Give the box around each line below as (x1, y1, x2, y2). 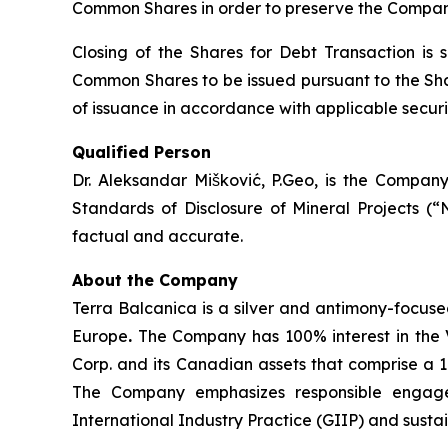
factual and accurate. (72, 226, 243, 246)
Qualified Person (72, 142, 211, 162)
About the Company (72, 270, 238, 290)
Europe (72, 326, 128, 346)
